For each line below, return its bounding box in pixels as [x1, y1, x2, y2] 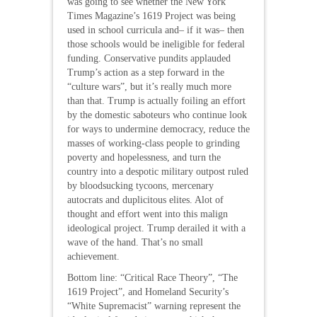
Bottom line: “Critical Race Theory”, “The [67, 272, 238, 283]
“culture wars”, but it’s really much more [67, 81, 231, 92]
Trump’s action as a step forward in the [67, 67, 224, 78]
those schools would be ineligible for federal [67, 39, 245, 50]
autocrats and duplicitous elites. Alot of [67, 195, 224, 205]
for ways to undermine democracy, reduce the [67, 124, 250, 134]
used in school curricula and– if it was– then [67, 25, 244, 35]
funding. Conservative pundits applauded [67, 53, 231, 64]
